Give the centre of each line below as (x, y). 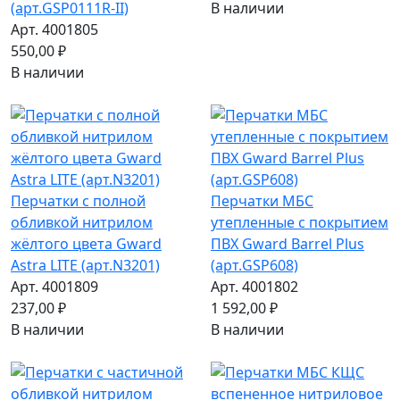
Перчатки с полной (78, 201)
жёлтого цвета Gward (86, 244)
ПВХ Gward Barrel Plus (287, 244)
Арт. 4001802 (254, 287)
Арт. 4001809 (54, 287)
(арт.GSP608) (254, 266)
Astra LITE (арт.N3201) (85, 266)
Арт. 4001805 (54, 30)
